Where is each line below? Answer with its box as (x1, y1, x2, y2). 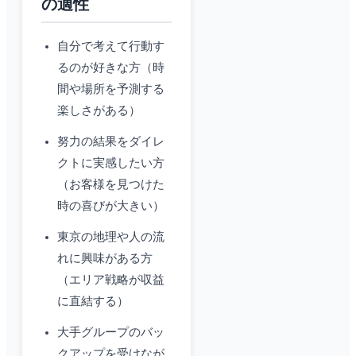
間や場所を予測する (57, 83, 164, 96)
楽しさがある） (57, 104, 141, 118)
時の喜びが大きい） (57, 199, 164, 213)
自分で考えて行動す (57, 40, 164, 53)
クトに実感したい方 (57, 157, 164, 170)
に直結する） (57, 295, 129, 308)
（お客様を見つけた (57, 178, 164, 192)
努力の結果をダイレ (57, 135, 164, 149)
